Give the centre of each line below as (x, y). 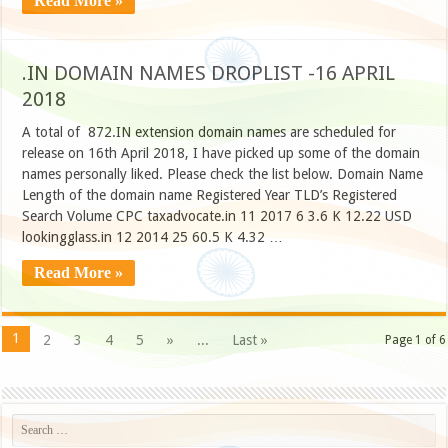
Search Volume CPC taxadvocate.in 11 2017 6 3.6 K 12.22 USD (217, 216)
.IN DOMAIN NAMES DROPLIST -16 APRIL (209, 73)
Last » (250, 340)
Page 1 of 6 (415, 340)
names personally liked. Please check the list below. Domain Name (223, 174)
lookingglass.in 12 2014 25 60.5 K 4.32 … (153, 237)
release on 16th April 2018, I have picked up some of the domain (221, 153)
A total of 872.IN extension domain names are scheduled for (209, 132)
